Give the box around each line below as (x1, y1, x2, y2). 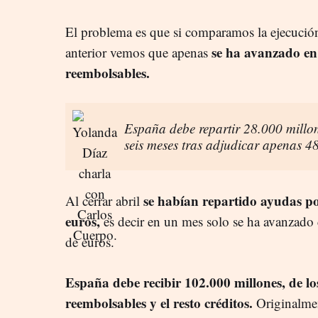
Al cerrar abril (65, 191, 143, 209)
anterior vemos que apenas (65, 43, 208, 61)
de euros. (65, 232, 114, 251)
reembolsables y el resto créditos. (65, 292, 256, 312)
